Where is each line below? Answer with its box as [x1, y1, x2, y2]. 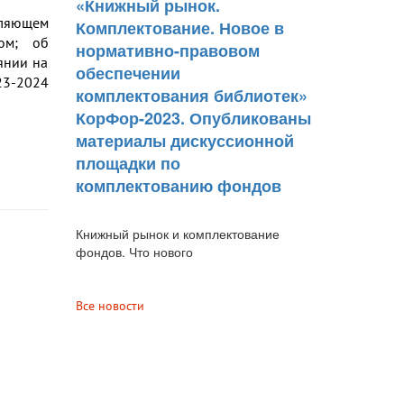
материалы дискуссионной [75, 129, 294, 153]
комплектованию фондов [75, 174, 281, 198]
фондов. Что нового [75, 243, 193, 262]
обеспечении [75, 61, 180, 86]
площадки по [75, 151, 180, 176]
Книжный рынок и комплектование [75, 225, 280, 243]
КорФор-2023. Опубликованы [75, 106, 311, 131]
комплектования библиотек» [75, 84, 308, 108]
